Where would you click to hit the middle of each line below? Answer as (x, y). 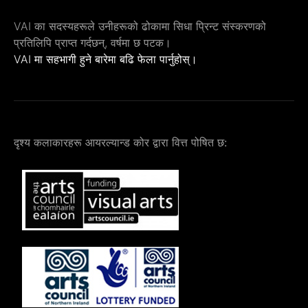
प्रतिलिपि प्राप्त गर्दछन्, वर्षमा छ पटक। (92, 43)
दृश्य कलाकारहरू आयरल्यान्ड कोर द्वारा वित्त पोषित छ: (120, 143)
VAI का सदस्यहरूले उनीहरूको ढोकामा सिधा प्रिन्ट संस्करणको (140, 26)
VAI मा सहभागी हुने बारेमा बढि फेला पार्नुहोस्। (106, 59)
